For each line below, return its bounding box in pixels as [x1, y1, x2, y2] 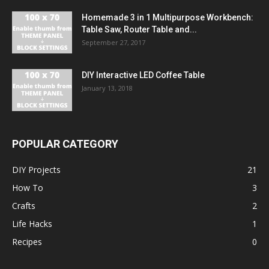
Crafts [12, 200, 35, 212]
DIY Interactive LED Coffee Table [82, 70, 205, 80]
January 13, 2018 [82, 83, 133, 93]
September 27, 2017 [82, 38, 145, 47]
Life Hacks [12, 218, 52, 230]
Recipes [12, 236, 42, 248]
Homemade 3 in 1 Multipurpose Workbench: [82, 13, 253, 23]
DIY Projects [12, 164, 61, 176]
